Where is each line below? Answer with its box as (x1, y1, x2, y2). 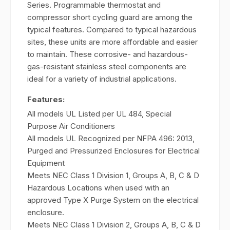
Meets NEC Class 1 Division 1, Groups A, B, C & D (27, 170, 199, 180)
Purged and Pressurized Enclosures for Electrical (27, 146, 200, 156)
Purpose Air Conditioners (27, 121, 115, 131)
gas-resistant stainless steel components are (27, 62, 186, 71)
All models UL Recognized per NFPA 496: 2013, (27, 133, 195, 143)
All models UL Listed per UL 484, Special (27, 109, 171, 119)
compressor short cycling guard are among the (27, 12, 193, 22)
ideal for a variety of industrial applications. (27, 74, 177, 84)
